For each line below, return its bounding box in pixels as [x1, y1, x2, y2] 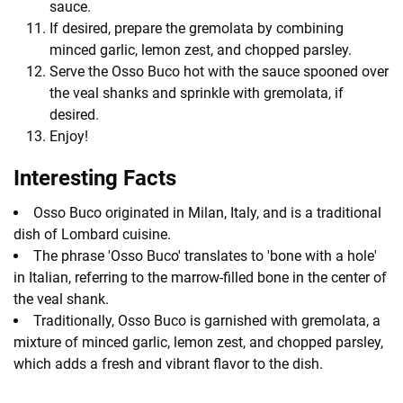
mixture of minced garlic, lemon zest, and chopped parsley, [13, 333, 383, 351]
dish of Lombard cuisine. [13, 225, 171, 243]
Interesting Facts [13, 165, 176, 191]
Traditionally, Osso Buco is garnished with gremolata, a [33, 311, 381, 329]
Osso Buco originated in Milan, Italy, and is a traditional [33, 203, 381, 221]
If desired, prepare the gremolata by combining [49, 19, 344, 37]
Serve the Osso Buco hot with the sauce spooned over [49, 62, 389, 80]
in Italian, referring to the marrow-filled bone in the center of [13, 268, 387, 286]
